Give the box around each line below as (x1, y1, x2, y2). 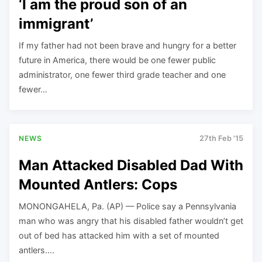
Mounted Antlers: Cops (19, 175, 177, 193)
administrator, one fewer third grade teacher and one (19, 69, 226, 80)
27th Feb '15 (199, 134, 243, 143)
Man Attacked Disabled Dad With (19, 156, 243, 174)
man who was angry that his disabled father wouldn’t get (19, 215, 243, 226)
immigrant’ (19, 15, 93, 32)
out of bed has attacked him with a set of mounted (19, 230, 219, 240)
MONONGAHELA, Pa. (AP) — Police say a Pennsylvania (19, 201, 236, 211)
